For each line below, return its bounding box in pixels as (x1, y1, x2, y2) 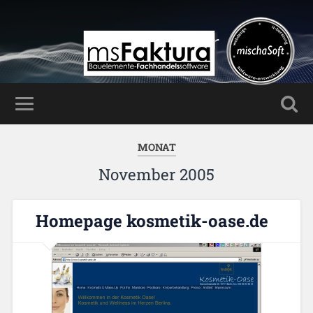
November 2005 (99, 164, 214, 184)
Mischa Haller (94, 30, 219, 55)
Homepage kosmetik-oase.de (35, 210, 268, 233)
